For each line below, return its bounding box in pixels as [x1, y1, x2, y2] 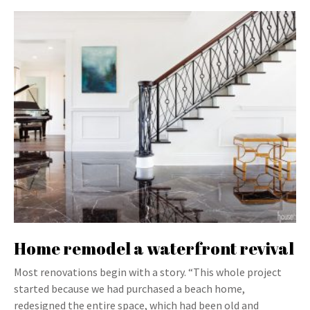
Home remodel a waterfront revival [14, 237, 294, 259]
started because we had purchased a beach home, [14, 282, 245, 295]
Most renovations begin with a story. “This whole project [14, 265, 282, 279]
